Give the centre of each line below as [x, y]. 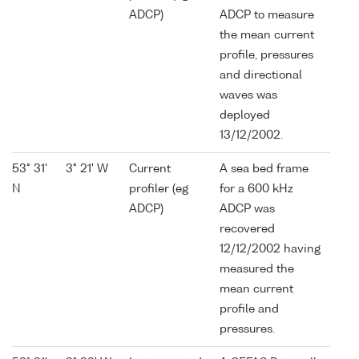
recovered [247, 230]
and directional [261, 76]
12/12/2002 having [270, 250]
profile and [249, 310]
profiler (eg [159, 190]
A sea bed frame [264, 169]
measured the [257, 270]
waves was [248, 96]
